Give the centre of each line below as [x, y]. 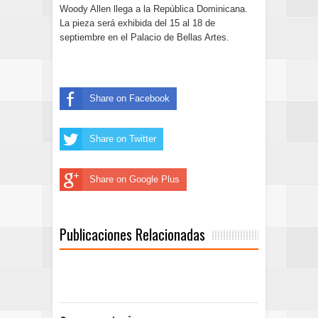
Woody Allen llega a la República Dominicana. [154, 9]
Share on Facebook [130, 98]
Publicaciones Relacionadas [132, 234]
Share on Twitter [123, 139]
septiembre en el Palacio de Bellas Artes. [144, 37]
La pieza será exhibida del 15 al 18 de [137, 23]
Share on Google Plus [135, 179]
